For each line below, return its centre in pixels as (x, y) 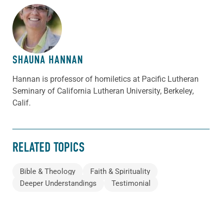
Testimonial (131, 184)
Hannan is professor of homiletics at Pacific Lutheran (106, 79)
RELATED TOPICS (49, 147)
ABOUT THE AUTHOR (55, 22)
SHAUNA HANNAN (48, 59)
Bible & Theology (48, 172)
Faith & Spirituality (120, 172)
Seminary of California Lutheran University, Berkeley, (103, 91)
